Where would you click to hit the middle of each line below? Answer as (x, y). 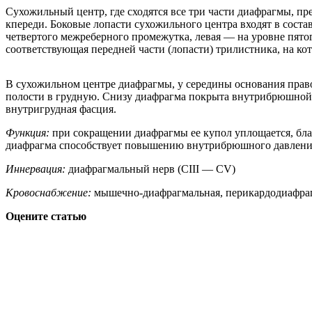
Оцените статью (46, 216)
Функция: (29, 132)
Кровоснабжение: (50, 192)
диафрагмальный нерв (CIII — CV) (152, 169)
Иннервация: (37, 169)
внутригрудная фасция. (61, 109)
